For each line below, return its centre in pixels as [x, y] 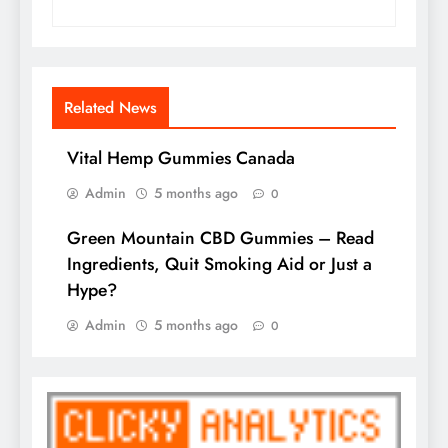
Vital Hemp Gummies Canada [181, 158]
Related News [110, 108]
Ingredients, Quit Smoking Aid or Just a [219, 264]
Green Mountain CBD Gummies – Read [220, 238]
